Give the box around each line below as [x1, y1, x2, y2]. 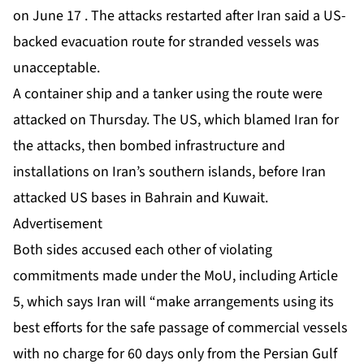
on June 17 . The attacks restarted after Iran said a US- [13, 6, 346, 27]
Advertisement [13, 214, 102, 235]
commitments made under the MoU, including [13, 266, 299, 287]
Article [299, 266, 338, 287]
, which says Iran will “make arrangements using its [20, 292, 334, 313]
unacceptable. [13, 58, 100, 79]
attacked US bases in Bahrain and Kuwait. [13, 188, 268, 209]
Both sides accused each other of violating [13, 240, 272, 261]
